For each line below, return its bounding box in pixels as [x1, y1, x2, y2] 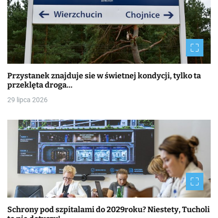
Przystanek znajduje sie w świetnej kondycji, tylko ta [7, 71, 201, 81]
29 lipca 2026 [7, 96, 48, 104]
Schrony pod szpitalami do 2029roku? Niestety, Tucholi [7, 205, 210, 215]
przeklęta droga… [7, 80, 73, 90]
